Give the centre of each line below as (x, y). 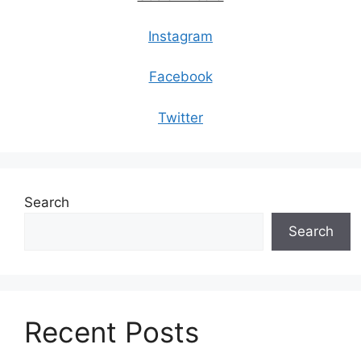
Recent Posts (112, 332)
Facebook (180, 77)
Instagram (180, 36)
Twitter (180, 117)
